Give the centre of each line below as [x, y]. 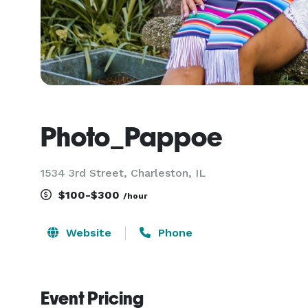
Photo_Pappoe [131, 137]
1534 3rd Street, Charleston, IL [123, 173]
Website [87, 233]
